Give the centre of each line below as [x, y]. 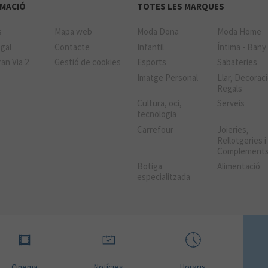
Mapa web [73, 32]
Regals [230, 88]
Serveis [231, 103]
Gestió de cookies [87, 62]
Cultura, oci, [159, 103]
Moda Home [240, 32]
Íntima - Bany [242, 47]
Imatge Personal [167, 77]
